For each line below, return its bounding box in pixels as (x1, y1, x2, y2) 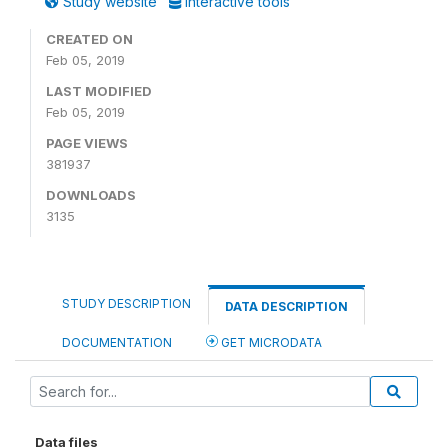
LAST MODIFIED (46, 83, 152, 99)
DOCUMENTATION (62, 335, 172, 350)
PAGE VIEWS (46, 135, 128, 151)
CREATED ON (46, 31, 133, 47)
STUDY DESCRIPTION (62, 296, 191, 311)
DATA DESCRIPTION (225, 299, 348, 314)
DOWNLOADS (46, 187, 136, 203)
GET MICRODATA (218, 335, 322, 350)
